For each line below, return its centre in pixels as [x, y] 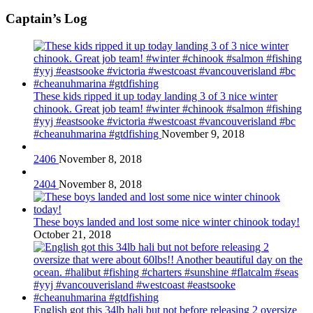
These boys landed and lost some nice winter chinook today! [167, 222]
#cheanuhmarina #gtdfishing [97, 134]
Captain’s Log [46, 19]
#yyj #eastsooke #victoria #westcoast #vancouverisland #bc [165, 122]
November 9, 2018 [203, 134]
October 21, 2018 [72, 235]
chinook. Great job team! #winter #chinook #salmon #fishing [168, 109]
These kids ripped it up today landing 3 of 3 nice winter [155, 96]
